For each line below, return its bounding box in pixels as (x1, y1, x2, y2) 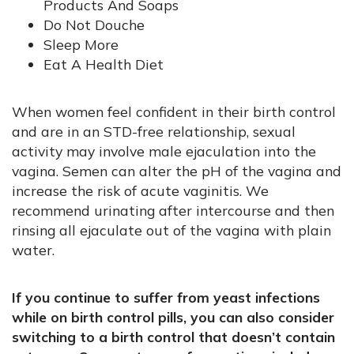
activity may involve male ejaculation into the (12, 142, 316, 160)
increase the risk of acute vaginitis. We (12, 182, 269, 200)
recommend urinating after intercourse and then (12, 201, 334, 220)
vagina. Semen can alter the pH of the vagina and (12, 162, 341, 180)
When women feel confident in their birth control (12, 103, 336, 121)
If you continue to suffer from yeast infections (12, 288, 320, 307)
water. (12, 241, 58, 259)
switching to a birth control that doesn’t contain (12, 328, 335, 346)
